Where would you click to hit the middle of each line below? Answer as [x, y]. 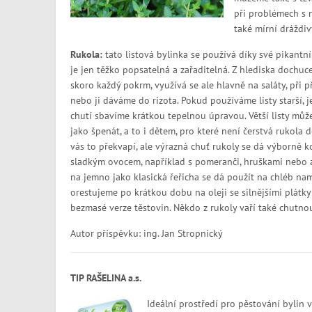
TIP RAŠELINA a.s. [106, 278]
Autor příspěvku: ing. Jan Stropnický [146, 234]
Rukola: [87, 55]
